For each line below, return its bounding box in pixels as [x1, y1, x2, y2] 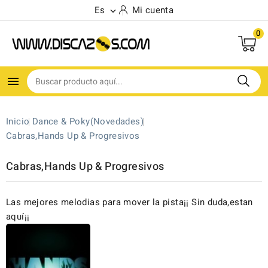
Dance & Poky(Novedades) [32, 115, 144, 128]
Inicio [6, 115, 30, 128]
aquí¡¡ [6, 210, 30, 223]
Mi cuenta [132, 4, 174, 17]
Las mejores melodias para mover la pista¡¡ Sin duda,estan [6, 196, 253, 209]
